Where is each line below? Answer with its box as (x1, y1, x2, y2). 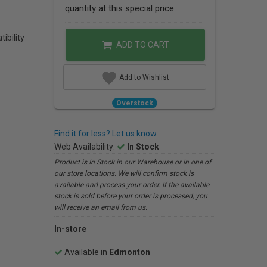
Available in (63, 247, 109, 257)
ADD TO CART (114, 40, 169, 49)
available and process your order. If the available (54, 181, 209, 189)
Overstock (116, 99, 153, 108)
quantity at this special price (65, 3, 174, 14)
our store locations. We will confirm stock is (54, 169, 194, 178)
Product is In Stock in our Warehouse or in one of (54, 158, 211, 166)
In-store (54, 224, 86, 234)
